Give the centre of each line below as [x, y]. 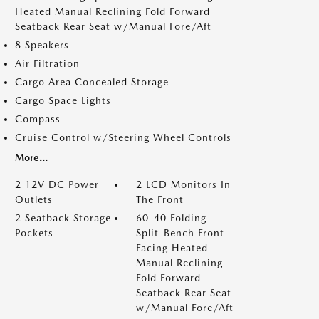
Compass [38, 119]
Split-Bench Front [180, 233]
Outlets [34, 199]
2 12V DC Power [57, 184]
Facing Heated [172, 248]
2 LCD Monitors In [183, 184]
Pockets [34, 233]
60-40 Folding [171, 218]
